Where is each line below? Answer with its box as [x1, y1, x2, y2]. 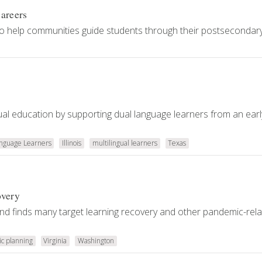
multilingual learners [92, 138, 157, 148]
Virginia [43, 236, 67, 246]
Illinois [62, 138, 82, 148]
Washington [77, 236, 114, 246]
